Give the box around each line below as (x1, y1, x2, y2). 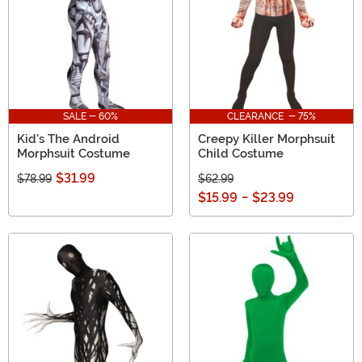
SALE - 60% (63, 110, 118, 122)
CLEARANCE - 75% (227, 110, 316, 122)
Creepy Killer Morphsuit (198, 131, 335, 146)
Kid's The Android (17, 131, 120, 146)
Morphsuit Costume (17, 145, 130, 161)
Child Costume (198, 145, 284, 161)
